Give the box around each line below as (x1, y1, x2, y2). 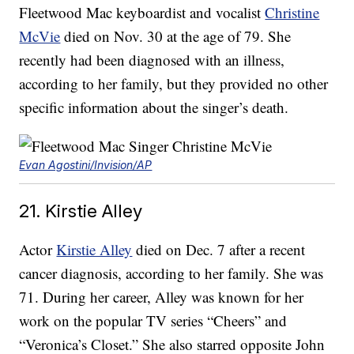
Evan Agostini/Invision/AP (19, 158, 153, 172)
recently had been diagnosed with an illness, (19, 50, 285, 70)
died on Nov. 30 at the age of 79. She (60, 26, 292, 47)
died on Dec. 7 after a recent (132, 239, 306, 260)
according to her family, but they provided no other (19, 73, 329, 94)
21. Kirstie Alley (19, 200, 143, 222)
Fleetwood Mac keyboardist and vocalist (19, 2, 265, 23)
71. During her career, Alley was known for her (19, 287, 304, 307)
